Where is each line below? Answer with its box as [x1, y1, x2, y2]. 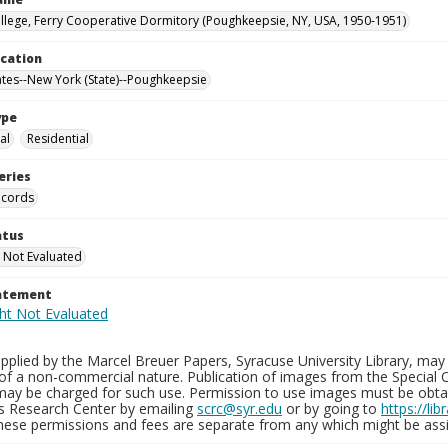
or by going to [282, 399, 381, 418]
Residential [27, 130, 89, 147]
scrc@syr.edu [197, 399, 282, 418]
